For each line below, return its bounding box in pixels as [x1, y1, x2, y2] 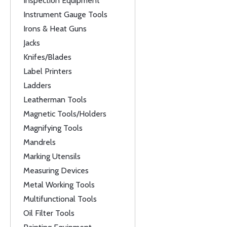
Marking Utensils [23, 152, 81, 161]
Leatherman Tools [23, 95, 87, 104]
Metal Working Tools [23, 180, 95, 190]
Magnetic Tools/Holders [23, 109, 106, 119]
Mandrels [23, 137, 56, 147]
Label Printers [23, 66, 72, 76]
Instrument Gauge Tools [23, 10, 107, 19]
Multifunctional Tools [23, 194, 97, 204]
